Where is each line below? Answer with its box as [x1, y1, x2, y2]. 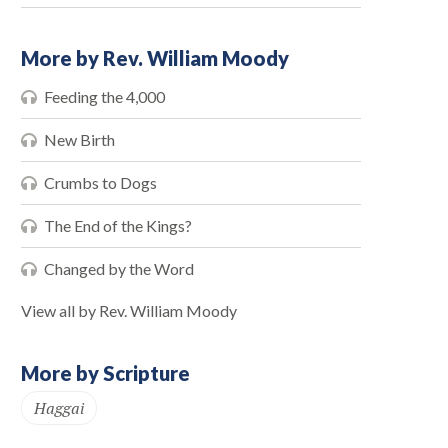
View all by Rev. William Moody [21, 301, 237, 320]
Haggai [34, 397, 84, 419]
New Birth [44, 130, 115, 149]
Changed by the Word [44, 259, 194, 278]
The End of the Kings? [44, 216, 192, 235]
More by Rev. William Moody [21, 46, 289, 70]
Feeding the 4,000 [44, 87, 165, 106]
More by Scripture [21, 361, 190, 385]
